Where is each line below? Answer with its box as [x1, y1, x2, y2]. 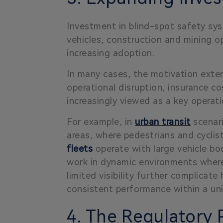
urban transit [135, 116, 191, 127]
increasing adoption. [67, 47, 155, 58]
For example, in [67, 116, 135, 127]
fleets [67, 143, 93, 154]
